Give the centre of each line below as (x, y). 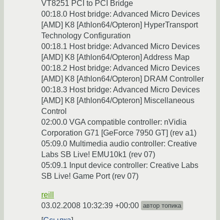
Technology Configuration (86, 36)
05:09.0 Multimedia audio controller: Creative (119, 144)
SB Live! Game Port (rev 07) (90, 176)
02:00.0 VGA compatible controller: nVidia (114, 122)
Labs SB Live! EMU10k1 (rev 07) (98, 155)
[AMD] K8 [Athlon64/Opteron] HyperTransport (120, 25)
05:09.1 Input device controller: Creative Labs (120, 165)
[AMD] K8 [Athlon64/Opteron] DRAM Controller (123, 79)
